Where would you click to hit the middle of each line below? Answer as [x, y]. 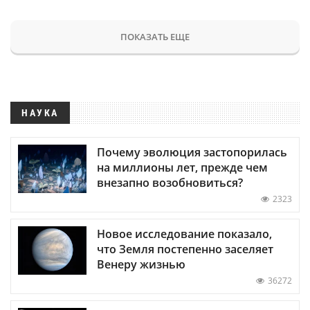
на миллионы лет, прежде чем [182, 167]
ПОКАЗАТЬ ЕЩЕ [155, 36]
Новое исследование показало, [184, 234]
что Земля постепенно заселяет [185, 249]
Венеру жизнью [141, 264]
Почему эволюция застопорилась [192, 152]
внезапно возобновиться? [170, 182]
